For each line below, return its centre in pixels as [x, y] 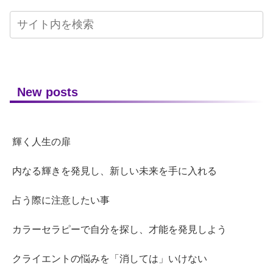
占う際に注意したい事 [61, 200]
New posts [48, 92]
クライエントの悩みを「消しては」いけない [110, 258]
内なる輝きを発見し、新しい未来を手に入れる [115, 171]
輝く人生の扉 [41, 141]
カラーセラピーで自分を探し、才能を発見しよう [119, 229]
